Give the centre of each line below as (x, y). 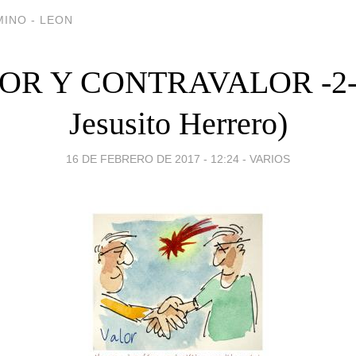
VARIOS (270, 159)
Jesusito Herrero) (178, 123)
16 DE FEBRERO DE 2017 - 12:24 (153, 159)
